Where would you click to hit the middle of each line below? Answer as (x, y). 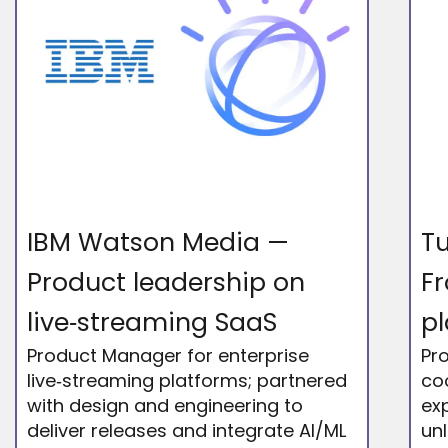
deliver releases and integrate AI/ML (187, 430)
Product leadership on (166, 282)
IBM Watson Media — (158, 242)
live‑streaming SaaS (152, 322)
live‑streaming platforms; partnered (187, 380)
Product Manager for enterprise (168, 355)
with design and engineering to (165, 405)
